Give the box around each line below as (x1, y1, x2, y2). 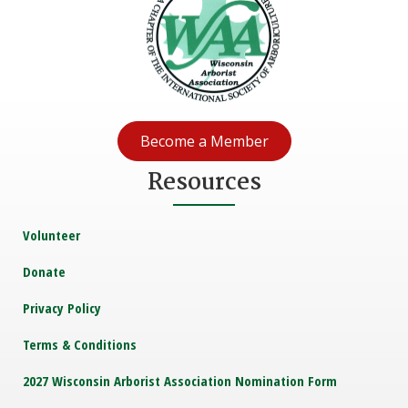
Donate (23, 262, 66, 281)
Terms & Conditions (23, 335, 137, 354)
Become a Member (139, 131, 269, 152)
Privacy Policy (23, 299, 101, 318)
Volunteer (23, 226, 80, 245)
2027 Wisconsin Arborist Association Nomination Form (23, 372, 337, 391)
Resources (147, 165, 261, 202)
